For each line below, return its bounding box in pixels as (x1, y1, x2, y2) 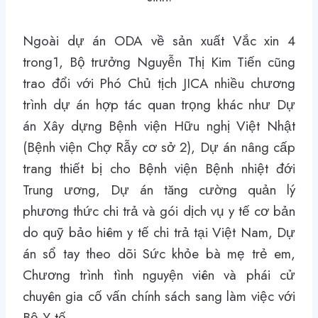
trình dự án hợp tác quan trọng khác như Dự (23, 95, 295, 115)
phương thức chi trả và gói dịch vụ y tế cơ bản (23, 202, 295, 221)
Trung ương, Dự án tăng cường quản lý (23, 180, 295, 200)
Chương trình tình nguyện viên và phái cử (23, 265, 295, 285)
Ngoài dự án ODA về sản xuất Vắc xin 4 (23, 31, 295, 51)
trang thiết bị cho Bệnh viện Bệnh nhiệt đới (23, 159, 295, 179)
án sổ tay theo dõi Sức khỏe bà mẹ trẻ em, (23, 244, 295, 264)
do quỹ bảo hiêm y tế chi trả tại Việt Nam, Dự (23, 223, 295, 243)
